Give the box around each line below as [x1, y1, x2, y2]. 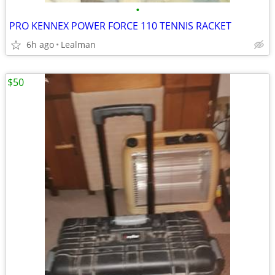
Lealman [61, 39, 96, 50]
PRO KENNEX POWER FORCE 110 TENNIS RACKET [9, 19, 231, 33]
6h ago [26, 39, 54, 50]
